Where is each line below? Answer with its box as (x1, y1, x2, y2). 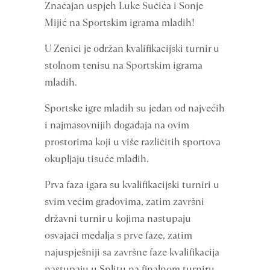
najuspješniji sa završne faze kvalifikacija (45, 245, 219, 259)
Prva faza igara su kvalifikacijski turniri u (45, 178, 219, 192)
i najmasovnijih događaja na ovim (45, 118, 189, 132)
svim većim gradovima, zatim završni (45, 195, 204, 209)
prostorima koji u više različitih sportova (45, 135, 221, 149)
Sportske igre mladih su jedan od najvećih (45, 101, 225, 115)
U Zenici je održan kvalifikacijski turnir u (45, 42, 219, 55)
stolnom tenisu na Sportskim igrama (45, 58, 202, 72)
